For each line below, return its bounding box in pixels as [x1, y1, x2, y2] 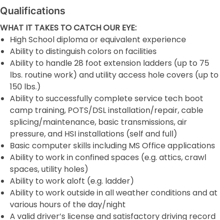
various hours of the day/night [10, 199, 126, 210]
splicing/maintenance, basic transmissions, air [10, 116, 187, 128]
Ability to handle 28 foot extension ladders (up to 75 [10, 57, 209, 69]
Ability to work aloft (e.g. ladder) [10, 175, 134, 187]
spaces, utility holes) [10, 164, 88, 175]
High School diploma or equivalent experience [10, 34, 186, 45]
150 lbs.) [10, 81, 41, 92]
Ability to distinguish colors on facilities [10, 46, 157, 57]
